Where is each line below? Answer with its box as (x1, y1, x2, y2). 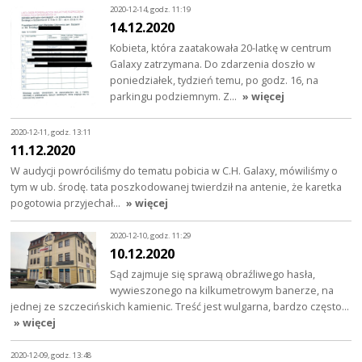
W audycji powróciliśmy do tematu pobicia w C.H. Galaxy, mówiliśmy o (11, 162, 339, 178)
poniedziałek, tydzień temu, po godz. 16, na (110, 72, 319, 87)
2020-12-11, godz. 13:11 (11, 127, 92, 138)
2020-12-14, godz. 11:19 (110, 4, 192, 15)
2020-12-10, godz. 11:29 (110, 230, 192, 242)
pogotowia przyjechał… (11, 195, 124, 210)
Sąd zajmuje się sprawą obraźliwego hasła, (110, 266, 316, 281)
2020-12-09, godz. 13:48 (11, 349, 92, 360)
